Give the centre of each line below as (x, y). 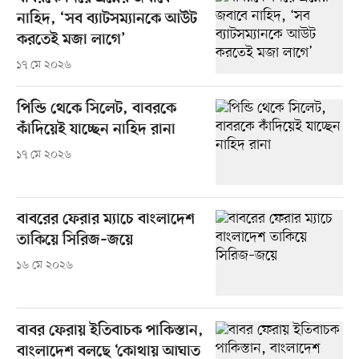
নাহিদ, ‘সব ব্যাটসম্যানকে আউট (107, 20)
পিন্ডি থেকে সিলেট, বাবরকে (96, 110)
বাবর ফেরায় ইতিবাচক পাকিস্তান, (110, 331)
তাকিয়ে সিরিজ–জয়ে (75, 241)
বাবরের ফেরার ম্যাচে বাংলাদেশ (105, 220)
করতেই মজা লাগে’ (71, 41)
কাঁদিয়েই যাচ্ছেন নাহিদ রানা (96, 131)
